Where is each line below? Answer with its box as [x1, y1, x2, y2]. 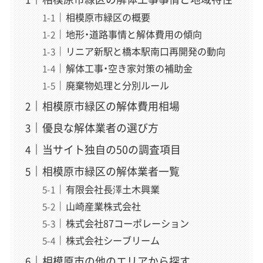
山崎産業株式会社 [65, 198, 141, 213]
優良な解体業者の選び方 [42, 119, 159, 136]
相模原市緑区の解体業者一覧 [42, 163, 180, 179]
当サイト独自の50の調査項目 [42, 141, 181, 157]
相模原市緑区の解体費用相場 [42, 97, 180, 114]
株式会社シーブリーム [65, 232, 160, 247]
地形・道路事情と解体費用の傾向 [65, 26, 202, 41]
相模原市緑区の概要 [65, 9, 150, 24]
